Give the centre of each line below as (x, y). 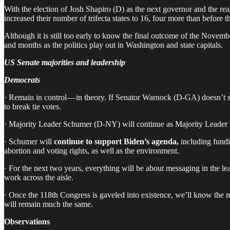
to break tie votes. (33, 106)
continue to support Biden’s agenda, (116, 141)
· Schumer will (29, 141)
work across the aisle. (39, 177)
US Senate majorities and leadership (65, 62)
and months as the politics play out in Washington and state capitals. (113, 45)
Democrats (22, 80)
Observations (27, 221)
